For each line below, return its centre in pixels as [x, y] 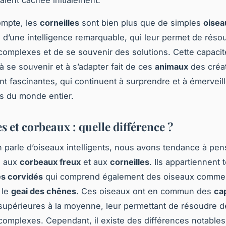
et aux [95, 162]
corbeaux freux [50, 162]
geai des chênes [44, 191]
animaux [172, 67]
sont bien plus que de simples [141, 23]
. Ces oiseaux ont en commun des [145, 191]
